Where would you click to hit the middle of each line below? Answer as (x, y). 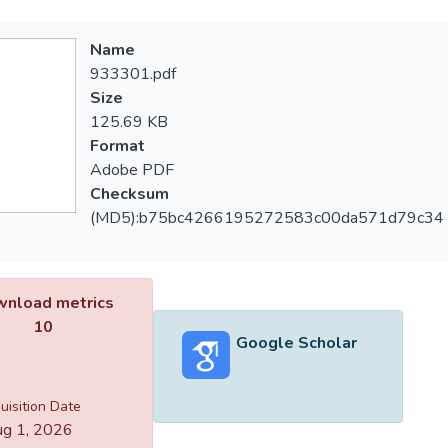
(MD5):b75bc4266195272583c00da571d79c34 (266, 218)
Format (117, 146)
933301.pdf (132, 74)
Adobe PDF (131, 170)
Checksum (129, 194)
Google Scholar (296, 342)
